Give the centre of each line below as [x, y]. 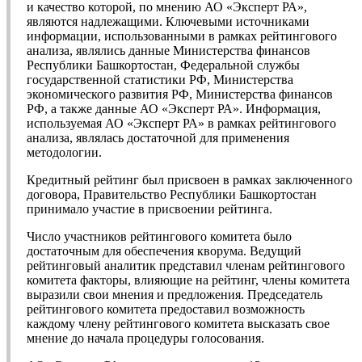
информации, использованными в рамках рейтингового [182, 36]
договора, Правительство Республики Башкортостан [172, 195]
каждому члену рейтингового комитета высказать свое [178, 324]
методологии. [64, 153]
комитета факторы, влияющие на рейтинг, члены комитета [188, 280]
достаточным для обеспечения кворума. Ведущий [164, 251]
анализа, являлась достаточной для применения [158, 138]
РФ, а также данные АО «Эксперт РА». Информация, [174, 109]
